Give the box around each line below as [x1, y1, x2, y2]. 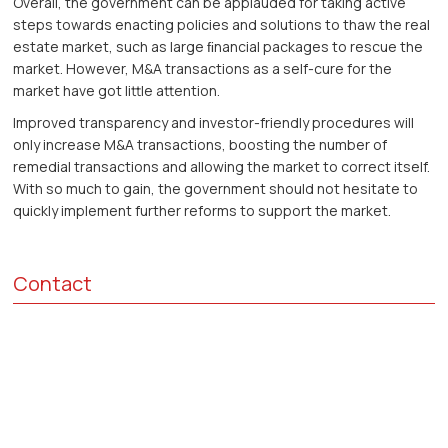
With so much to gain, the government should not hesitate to [13, 179, 419, 199]
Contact [13, 270, 93, 298]
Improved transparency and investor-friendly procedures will [13, 113, 415, 133]
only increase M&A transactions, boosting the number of [13, 135, 388, 155]
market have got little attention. [13, 81, 221, 101]
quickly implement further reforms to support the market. [13, 201, 392, 221]
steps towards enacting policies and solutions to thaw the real [13, 15, 431, 35]
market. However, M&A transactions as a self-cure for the [13, 59, 393, 79]
